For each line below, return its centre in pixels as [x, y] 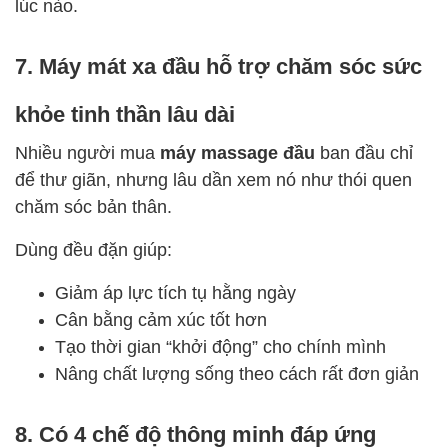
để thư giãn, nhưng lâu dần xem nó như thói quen [213, 178]
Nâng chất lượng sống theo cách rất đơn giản [237, 372]
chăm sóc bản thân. [93, 205]
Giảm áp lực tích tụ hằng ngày [175, 291]
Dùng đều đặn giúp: [93, 248]
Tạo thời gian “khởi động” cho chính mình [220, 345]
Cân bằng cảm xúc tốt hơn [161, 318]
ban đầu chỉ [364, 151]
